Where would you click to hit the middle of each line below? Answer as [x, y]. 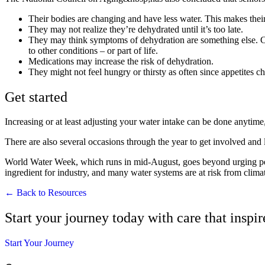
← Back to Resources [46, 193]
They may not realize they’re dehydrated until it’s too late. [136, 29]
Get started [36, 97]
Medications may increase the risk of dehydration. [121, 61]
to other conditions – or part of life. [93, 50]
